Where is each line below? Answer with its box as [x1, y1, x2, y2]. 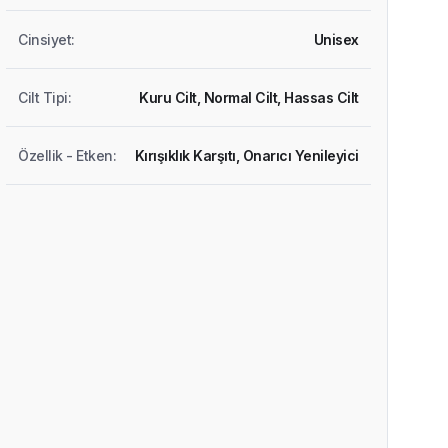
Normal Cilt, [203, 89, 285, 107]
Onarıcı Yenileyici [242, 147, 359, 165]
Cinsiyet [18, 31, 72, 49]
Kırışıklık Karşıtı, [134, 147, 243, 165]
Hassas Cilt [284, 89, 359, 107]
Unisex [313, 31, 359, 49]
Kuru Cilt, [139, 89, 204, 107]
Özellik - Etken [18, 147, 113, 165]
